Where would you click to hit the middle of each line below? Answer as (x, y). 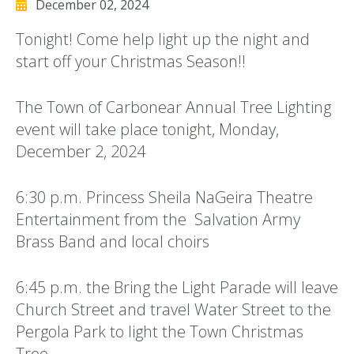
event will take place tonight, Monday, (147, 130)
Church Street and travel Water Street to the (173, 310)
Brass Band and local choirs (113, 242)
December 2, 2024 (81, 152)
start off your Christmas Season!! (131, 62)
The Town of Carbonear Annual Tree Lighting (173, 107)
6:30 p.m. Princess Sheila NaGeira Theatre (164, 198)
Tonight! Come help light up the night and (163, 40)
